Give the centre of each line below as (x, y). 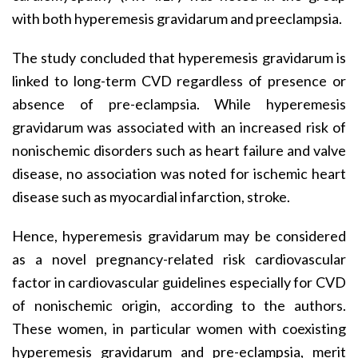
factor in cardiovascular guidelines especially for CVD (179, 282)
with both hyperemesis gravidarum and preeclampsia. (177, 18)
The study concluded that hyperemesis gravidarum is (179, 57)
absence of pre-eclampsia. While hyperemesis (179, 103)
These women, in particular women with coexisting (179, 328)
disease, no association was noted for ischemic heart (179, 173)
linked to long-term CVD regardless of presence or (179, 80)
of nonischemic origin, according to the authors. (179, 305)
